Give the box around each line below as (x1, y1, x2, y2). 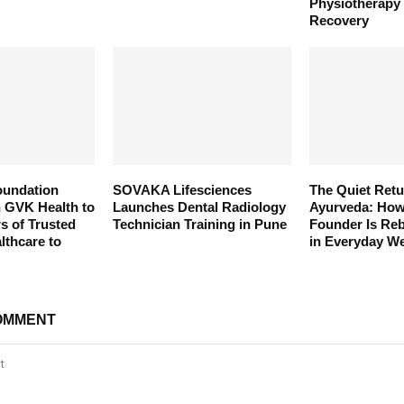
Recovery (308, 12, 369, 28)
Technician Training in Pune (112, 216, 287, 233)
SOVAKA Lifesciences (112, 182, 252, 198)
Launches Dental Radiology (112, 199, 286, 216)
